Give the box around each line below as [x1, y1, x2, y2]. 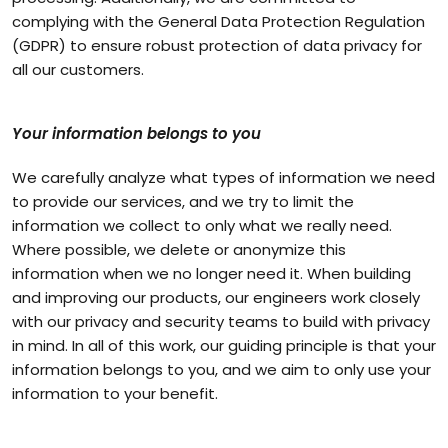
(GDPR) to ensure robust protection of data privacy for [12, 35, 422, 56]
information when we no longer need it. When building [12, 263, 411, 284]
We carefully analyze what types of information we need [12, 167, 435, 188]
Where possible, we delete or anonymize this [12, 239, 346, 260]
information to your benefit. [12, 383, 218, 404]
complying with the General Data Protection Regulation [12, 11, 425, 32]
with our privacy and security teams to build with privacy [12, 311, 430, 332]
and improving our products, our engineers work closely [12, 287, 420, 308]
